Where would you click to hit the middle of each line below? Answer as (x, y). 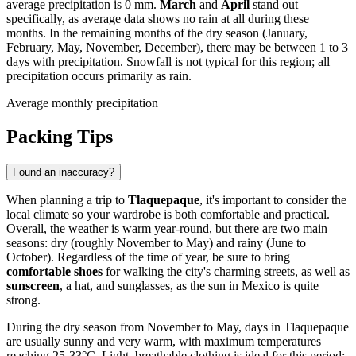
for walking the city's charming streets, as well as (226, 272)
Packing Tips (60, 137)
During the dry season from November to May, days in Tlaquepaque (178, 327)
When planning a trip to (67, 200)
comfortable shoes (54, 272)
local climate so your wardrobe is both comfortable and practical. (168, 215)
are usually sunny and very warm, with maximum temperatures (164, 342)
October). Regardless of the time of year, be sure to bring (148, 257)
